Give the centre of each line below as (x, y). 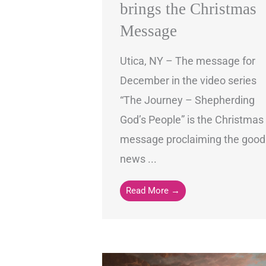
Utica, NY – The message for (188, 61)
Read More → (153, 191)
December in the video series (188, 81)
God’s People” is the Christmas (192, 120)
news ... (138, 159)
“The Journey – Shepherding (187, 100)
